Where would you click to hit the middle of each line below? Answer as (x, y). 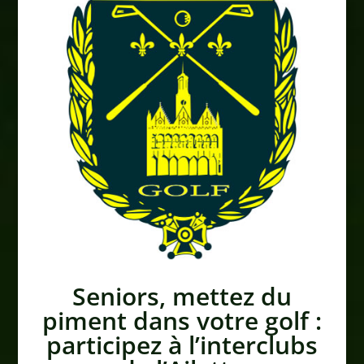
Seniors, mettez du (182, 296)
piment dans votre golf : (182, 320)
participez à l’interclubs (182, 344)
